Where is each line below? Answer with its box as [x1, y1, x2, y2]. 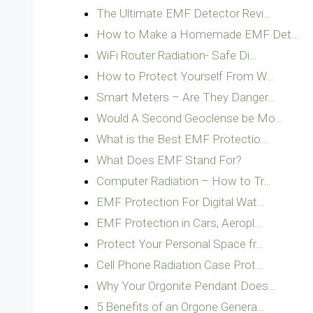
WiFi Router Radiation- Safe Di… [96, 48, 257, 62]
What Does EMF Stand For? [96, 153, 242, 167]
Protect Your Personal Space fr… [96, 237, 263, 251]
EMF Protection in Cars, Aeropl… [96, 216, 262, 230]
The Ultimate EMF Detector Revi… [96, 6, 271, 20]
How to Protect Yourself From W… [96, 69, 274, 83]
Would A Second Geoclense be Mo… [96, 111, 283, 125]
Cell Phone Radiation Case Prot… [96, 258, 263, 272]
